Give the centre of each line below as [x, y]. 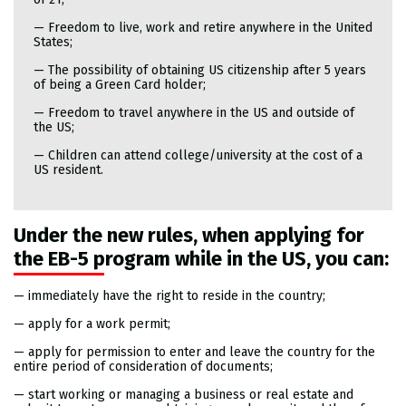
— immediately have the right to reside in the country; [169, 296]
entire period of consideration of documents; [143, 367]
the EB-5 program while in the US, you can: [201, 259]
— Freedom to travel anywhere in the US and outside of [193, 112]
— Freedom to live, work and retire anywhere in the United [203, 27]
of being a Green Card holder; [119, 84]
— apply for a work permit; [92, 324]
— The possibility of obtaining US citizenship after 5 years [199, 70]
